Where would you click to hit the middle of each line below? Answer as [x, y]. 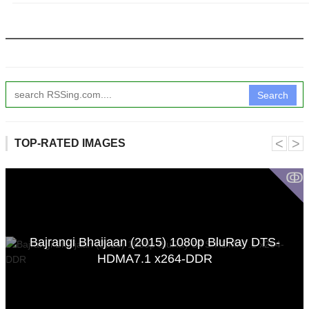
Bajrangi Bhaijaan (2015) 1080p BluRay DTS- [154, 242]
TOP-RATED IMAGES [70, 143]
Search [273, 95]
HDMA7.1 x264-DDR [154, 258]
